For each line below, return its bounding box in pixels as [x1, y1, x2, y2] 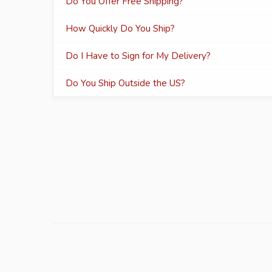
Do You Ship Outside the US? [66, 77, 185, 89]
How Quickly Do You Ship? [66, 22, 175, 35]
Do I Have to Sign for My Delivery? [66, 50, 211, 62]
